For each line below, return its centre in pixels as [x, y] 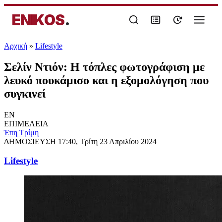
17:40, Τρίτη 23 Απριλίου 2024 [107, 141]
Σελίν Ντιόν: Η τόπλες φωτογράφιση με [104, 67]
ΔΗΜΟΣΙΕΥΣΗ [31, 141]
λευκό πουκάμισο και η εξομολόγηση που [106, 80]
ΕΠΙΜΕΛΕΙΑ [26, 123]
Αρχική [16, 46]
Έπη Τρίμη [21, 132]
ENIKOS [38, 20]
